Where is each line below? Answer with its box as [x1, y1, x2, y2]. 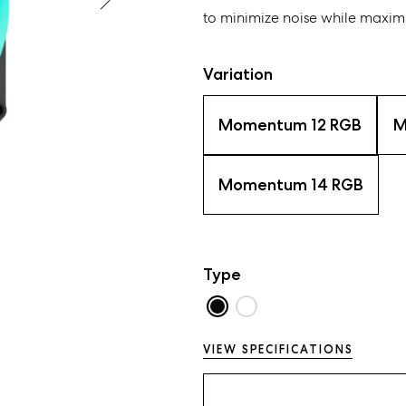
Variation [202, 63, 273, 84]
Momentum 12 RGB [217, 114, 362, 135]
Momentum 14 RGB [217, 174, 363, 195]
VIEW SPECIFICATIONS [202, 341, 353, 357]
